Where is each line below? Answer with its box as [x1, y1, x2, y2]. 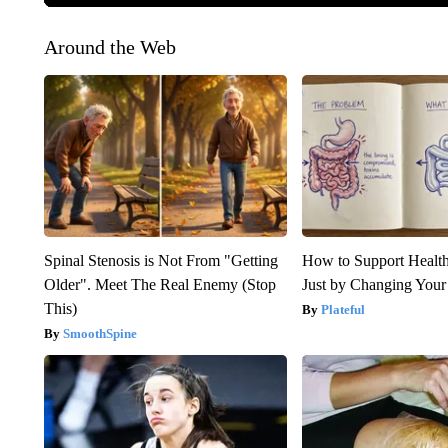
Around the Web [43, 35, 176, 58]
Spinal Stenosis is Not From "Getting [43, 251, 278, 269]
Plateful [321, 301, 366, 317]
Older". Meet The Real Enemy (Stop [43, 275, 276, 293]
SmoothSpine [62, 325, 137, 341]
